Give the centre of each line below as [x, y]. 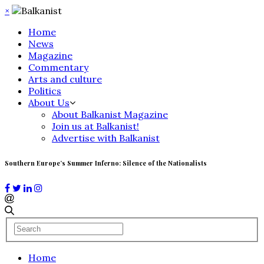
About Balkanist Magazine [110, 114]
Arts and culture [65, 79]
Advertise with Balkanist [106, 138]
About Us [49, 103]
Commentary [58, 67]
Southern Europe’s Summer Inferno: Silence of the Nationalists [106, 163]
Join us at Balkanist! [95, 126]
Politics [45, 91]
